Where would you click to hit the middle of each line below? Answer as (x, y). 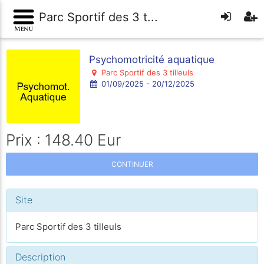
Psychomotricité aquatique (152, 59)
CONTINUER (132, 164)
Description (40, 257)
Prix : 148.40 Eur (63, 140)
